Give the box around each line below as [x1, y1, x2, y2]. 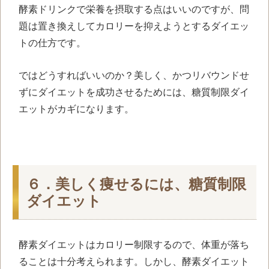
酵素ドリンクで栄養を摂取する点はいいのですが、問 [19, 4, 249, 15]
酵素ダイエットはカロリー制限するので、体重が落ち [19, 240, 249, 250]
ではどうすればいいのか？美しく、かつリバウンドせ [19, 70, 249, 81]
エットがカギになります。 [19, 104, 134, 115]
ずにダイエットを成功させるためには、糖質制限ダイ [19, 87, 249, 98]
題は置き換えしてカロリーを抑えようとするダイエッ [19, 21, 249, 32]
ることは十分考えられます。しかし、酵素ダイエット [19, 256, 249, 267]
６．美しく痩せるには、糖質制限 [26, 177, 246, 193]
